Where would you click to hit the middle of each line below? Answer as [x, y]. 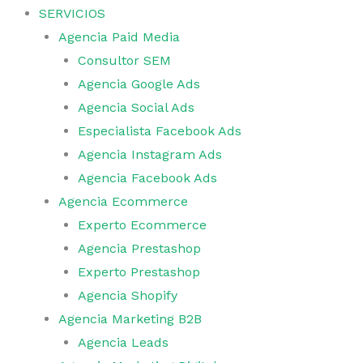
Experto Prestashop [139, 272]
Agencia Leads [123, 342]
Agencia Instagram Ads [150, 154]
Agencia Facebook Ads [147, 178]
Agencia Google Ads [139, 84]
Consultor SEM [124, 60]
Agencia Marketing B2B [130, 319]
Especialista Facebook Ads [160, 131]
